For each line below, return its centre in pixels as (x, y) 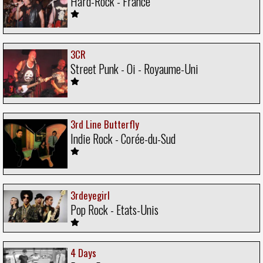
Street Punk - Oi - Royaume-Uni (134, 69)
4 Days (83, 252)
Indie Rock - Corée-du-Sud (123, 138)
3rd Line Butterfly (105, 124)
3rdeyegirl (90, 195)
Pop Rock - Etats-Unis (114, 209)
